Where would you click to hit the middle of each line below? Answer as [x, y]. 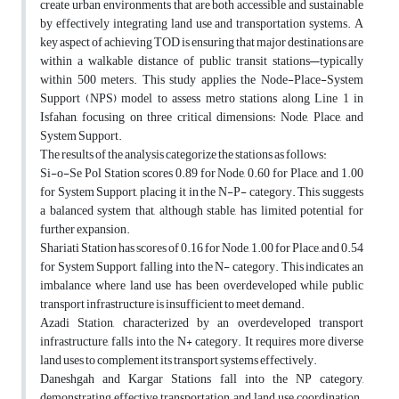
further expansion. [85, 230]
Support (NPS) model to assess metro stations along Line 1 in [202, 99]
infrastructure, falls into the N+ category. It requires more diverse [202, 342]
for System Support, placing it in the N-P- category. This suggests [202, 192]
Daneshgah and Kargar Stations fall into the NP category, [202, 379]
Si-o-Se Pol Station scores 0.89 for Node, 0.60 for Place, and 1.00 [202, 174]
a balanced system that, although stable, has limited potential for [202, 211]
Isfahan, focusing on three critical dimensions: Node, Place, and [202, 118]
